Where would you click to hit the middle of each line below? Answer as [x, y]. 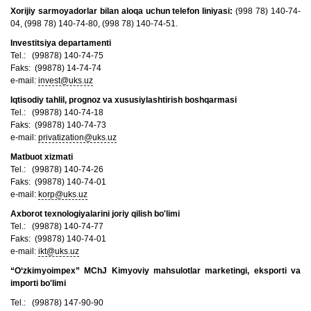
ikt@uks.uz [59, 251]
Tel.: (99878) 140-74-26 [57, 169]
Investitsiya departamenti [61, 43]
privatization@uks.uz [77, 137]
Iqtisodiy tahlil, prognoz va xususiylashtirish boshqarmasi [124, 100]
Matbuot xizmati [42, 157]
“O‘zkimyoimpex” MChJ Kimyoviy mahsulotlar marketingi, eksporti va [155, 271]
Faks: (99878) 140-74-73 [58, 125]
